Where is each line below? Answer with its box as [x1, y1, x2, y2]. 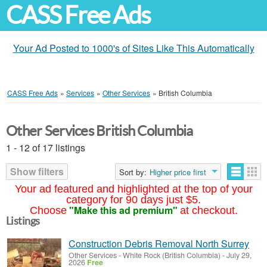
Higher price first [150, 166, 206, 178]
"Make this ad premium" [69, 203, 178, 217]
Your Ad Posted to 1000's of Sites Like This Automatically [13, 41, 254, 55]
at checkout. [179, 204, 238, 216]
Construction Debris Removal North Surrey [69, 237, 249, 250]
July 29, [225, 250, 252, 260]
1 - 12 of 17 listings [6, 141, 85, 154]
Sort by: [119, 166, 147, 178]
